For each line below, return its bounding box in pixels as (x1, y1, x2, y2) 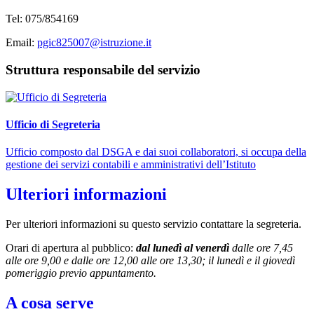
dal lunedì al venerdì (136, 242, 232, 254)
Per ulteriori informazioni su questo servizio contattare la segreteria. (6, 218, 301, 231)
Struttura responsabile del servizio (6, 62, 200, 78)
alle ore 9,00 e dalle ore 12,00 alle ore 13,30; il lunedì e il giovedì (6, 254, 295, 267)
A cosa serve (6, 294, 94, 313)
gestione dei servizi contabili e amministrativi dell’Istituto (6, 158, 256, 171)
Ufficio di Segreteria (6, 118, 100, 131)
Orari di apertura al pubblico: (6, 242, 136, 254)
